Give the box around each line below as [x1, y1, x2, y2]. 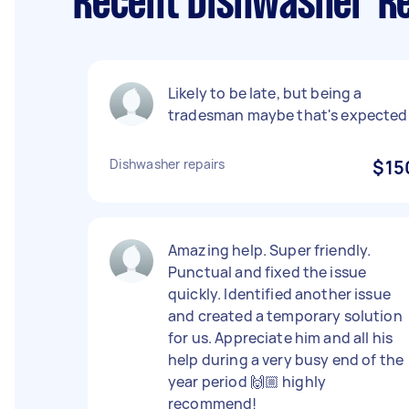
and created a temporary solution [168, 306, 403, 326]
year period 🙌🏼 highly [168, 372, 327, 392]
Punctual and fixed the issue [168, 262, 367, 282]
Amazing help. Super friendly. [168, 240, 372, 260]
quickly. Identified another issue [168, 284, 391, 304]
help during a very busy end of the [168, 350, 404, 370]
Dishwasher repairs [110, 155, 225, 173]
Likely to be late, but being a [168, 83, 362, 103]
